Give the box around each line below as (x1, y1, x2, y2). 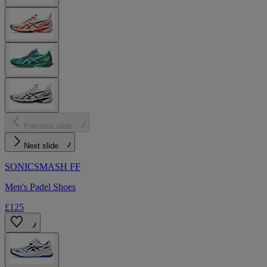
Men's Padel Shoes (5, 182, 76, 193)
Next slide (24, 141, 58, 151)
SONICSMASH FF (5, 162, 80, 172)
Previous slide (24, 122, 73, 131)
